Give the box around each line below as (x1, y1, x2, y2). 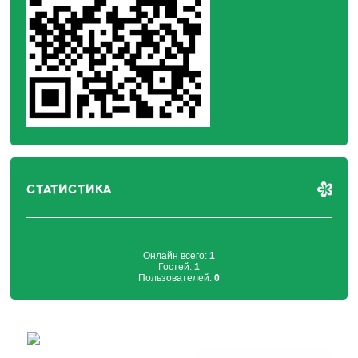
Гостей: (157, 261, 194, 272)
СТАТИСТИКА (26, 181, 112, 197)
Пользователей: (137, 272, 214, 284)
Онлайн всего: (142, 249, 209, 261)
